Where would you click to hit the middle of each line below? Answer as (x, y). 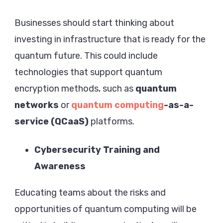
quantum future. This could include (86, 56)
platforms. (111, 122)
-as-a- (179, 105)
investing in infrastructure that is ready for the (110, 40)
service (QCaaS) (52, 122)
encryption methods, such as (75, 89)
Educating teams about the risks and (90, 193)
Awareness (60, 167)
